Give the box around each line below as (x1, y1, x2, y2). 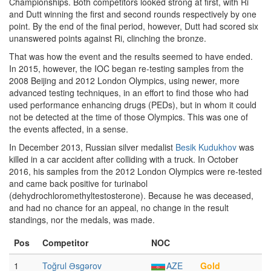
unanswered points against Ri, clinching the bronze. (9, 32, 206, 44)
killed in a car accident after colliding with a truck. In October (9, 153, 238, 165)
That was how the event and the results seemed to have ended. (9, 50, 253, 62)
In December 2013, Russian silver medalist (9, 141, 175, 153)
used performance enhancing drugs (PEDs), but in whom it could (9, 99, 256, 111)
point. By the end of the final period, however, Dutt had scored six (9, 20, 258, 32)
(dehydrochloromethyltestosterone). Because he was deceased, (9, 189, 253, 201)
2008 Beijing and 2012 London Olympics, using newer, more (9, 74, 240, 87)
